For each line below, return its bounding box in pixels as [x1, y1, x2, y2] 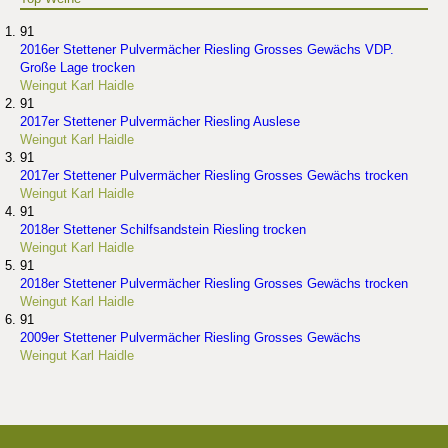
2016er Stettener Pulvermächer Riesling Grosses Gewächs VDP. [20, 42, 394, 58]
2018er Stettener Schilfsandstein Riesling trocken [20, 222, 306, 238]
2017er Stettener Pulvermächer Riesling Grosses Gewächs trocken [20, 168, 408, 184]
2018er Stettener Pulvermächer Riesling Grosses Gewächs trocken [20, 276, 408, 292]
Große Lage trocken [20, 60, 135, 76]
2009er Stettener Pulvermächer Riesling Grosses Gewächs [20, 330, 361, 346]
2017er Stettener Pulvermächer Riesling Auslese [20, 114, 300, 130]
